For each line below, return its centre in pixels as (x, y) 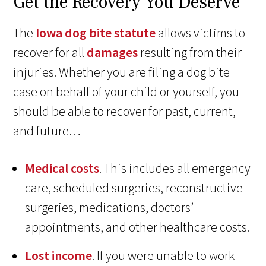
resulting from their (190, 53)
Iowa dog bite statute (96, 33)
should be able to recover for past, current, (125, 111)
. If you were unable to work (164, 256)
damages (113, 53)
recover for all (50, 53)
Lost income (59, 256)
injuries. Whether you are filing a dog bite (122, 72)
